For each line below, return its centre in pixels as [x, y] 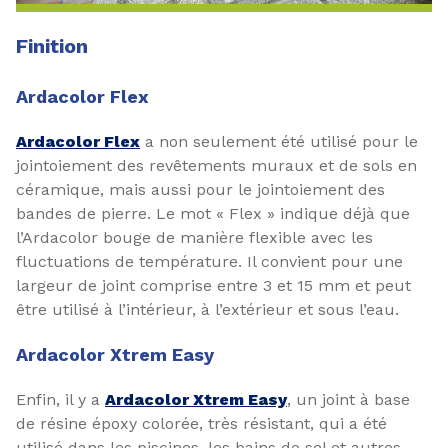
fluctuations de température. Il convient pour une [209, 261]
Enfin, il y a [60, 399]
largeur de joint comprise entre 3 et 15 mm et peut [213, 285]
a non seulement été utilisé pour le [279, 141]
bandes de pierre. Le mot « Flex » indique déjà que [213, 213]
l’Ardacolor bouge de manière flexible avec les [194, 237]
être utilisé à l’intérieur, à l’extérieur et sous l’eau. [207, 309]
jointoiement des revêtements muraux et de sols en [216, 165]
